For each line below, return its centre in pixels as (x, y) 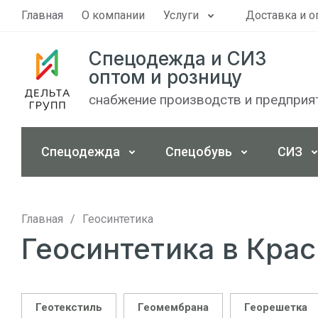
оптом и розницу (165, 77)
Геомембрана (173, 307)
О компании (113, 15)
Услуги (181, 15)
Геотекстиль (69, 307)
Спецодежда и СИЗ (177, 59)
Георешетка (276, 307)
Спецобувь (199, 152)
